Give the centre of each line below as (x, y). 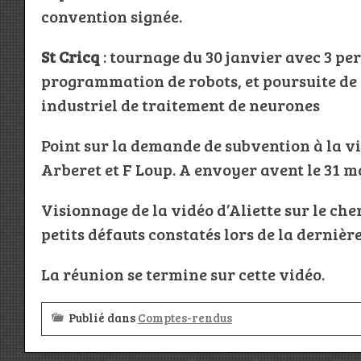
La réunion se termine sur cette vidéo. (183, 274)
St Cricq (70, 57)
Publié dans (103, 318)
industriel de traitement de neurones (180, 105)
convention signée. (111, 17)
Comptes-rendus (185, 318)
